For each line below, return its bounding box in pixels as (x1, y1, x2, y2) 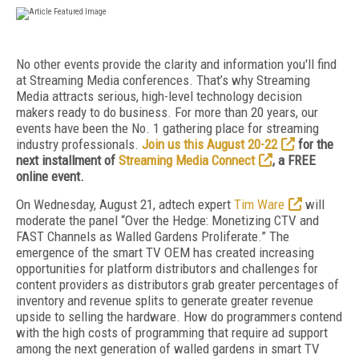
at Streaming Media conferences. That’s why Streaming (16, 72, 310, 88)
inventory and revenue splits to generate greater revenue (16, 292, 313, 309)
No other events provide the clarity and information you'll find (16, 56, 337, 72)
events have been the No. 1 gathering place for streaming (16, 120, 319, 136)
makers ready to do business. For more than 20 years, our (16, 104, 318, 120)
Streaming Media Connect (119, 152, 255, 168)
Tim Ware (234, 196, 284, 212)
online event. (16, 168, 84, 184)
